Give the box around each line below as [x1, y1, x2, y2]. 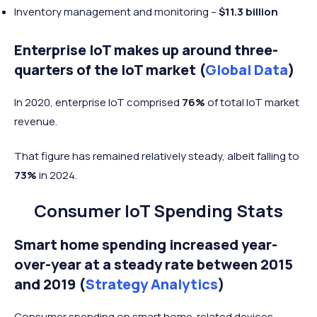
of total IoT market [207, 95, 299, 110]
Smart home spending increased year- [14, 235, 277, 255]
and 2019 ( [14, 275, 86, 294]
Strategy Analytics [86, 275, 218, 294]
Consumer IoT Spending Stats [34, 199, 283, 223]
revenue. [14, 114, 57, 129]
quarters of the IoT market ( [14, 60, 205, 80]
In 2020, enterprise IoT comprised [14, 95, 182, 110]
